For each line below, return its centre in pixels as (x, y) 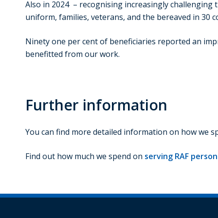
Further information (96, 105)
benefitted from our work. (73, 54)
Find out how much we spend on (85, 156)
